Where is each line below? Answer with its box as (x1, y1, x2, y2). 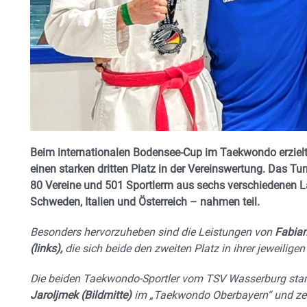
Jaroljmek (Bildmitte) (30, 288, 132, 302)
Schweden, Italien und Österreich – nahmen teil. (30, 195, 260, 209)
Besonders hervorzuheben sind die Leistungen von (30, 225, 275, 239)
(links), (30, 242, 62, 256)
